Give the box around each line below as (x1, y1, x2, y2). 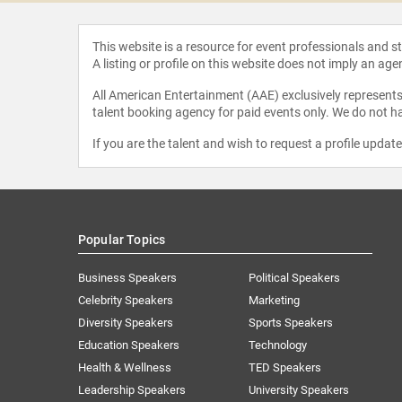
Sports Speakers (249, 315, 334, 329)
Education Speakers (78, 337, 179, 352)
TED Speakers (249, 360, 322, 374)
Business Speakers (78, 270, 177, 284)
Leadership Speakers (78, 382, 186, 397)
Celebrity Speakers (78, 293, 173, 307)
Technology (249, 337, 308, 352)
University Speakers (249, 382, 350, 397)
